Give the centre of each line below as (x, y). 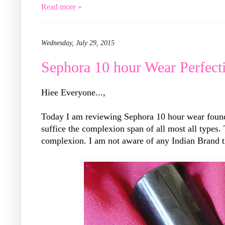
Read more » (62, 7)
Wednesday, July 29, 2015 (78, 43)
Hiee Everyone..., (73, 93)
